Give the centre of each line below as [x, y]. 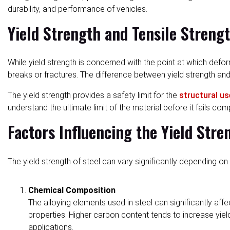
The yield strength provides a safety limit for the [93, 95]
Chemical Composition [72, 190]
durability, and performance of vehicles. [78, 9]
